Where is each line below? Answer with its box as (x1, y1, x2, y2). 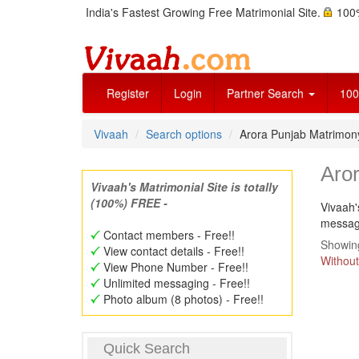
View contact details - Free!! (100, 243, 244, 259)
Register (107, 85, 149, 101)
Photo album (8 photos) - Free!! (100, 291, 264, 307)
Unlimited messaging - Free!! (100, 275, 250, 291)
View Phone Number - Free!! (100, 259, 248, 275)
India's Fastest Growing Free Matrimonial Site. (86, 4, 324, 20)
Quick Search (103, 341, 190, 357)
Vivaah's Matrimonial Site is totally (91, 179, 278, 195)
